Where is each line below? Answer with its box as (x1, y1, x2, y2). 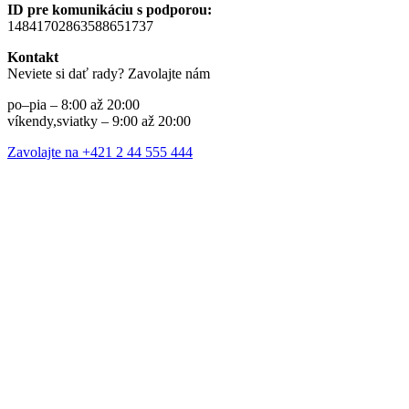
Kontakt (7, 49, 58, 66)
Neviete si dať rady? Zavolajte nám (7, 66, 210, 82)
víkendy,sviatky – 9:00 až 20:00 (7, 113, 191, 130)
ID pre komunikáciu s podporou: (7, 2, 212, 18)
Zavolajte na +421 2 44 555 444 (7, 144, 193, 161)
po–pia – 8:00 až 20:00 (7, 97, 140, 113)
